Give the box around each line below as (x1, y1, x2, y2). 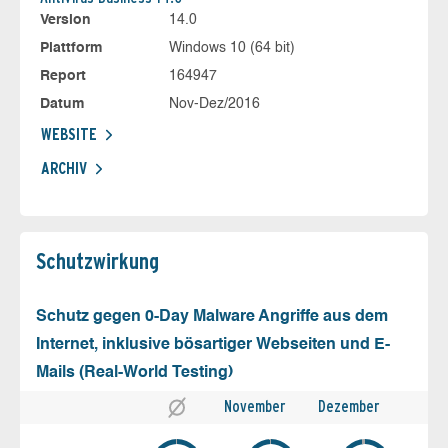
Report (40, 68, 86, 83)
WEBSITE (41, 124, 97, 144)
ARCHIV (41, 158, 87, 178)
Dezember (318, 396, 379, 416)
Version (40, 12, 91, 27)
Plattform (40, 40, 102, 55)
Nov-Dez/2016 (168, 96, 260, 111)
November (224, 396, 285, 416)
